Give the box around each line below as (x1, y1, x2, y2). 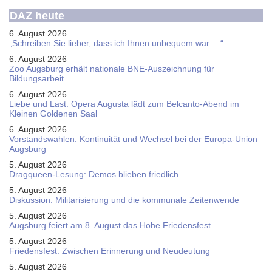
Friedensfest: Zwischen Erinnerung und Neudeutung (9, 246, 210, 256)
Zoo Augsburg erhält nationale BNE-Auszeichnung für (9, 64, 214, 73)
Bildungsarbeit (9, 73, 64, 83)
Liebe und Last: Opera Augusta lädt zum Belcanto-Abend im (9, 99, 239, 109)
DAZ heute (10, 10, 64, 22)
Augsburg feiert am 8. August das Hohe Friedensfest (9, 220, 211, 230)
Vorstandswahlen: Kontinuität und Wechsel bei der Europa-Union (9, 134, 257, 144)
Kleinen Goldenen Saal (9, 109, 97, 118)
